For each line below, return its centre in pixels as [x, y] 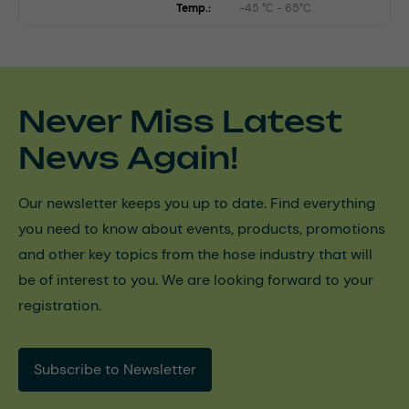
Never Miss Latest [180, 121]
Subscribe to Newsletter [115, 369]
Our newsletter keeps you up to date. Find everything [197, 203]
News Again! [128, 157]
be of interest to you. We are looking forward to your [196, 279]
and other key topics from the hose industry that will [195, 254]
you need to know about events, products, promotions [202, 228]
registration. [60, 305]
